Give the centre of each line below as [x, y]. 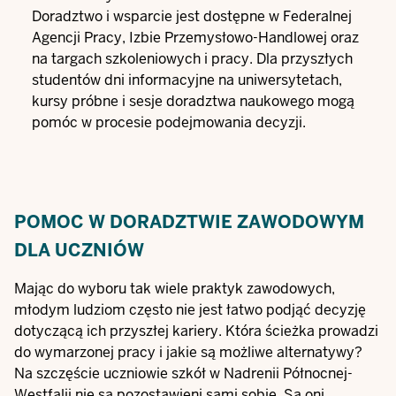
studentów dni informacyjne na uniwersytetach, [187, 80]
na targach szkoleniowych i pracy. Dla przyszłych [192, 59]
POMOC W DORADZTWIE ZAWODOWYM [189, 222]
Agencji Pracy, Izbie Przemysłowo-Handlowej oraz [195, 38]
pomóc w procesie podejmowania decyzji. [169, 122]
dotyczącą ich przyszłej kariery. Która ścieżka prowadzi [196, 331]
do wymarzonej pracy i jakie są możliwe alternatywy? [188, 352]
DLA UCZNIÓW [79, 250]
